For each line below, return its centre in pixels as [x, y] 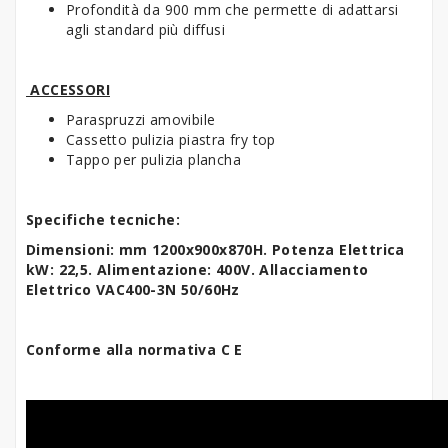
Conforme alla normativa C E [134, 349]
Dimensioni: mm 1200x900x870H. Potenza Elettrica [215, 249]
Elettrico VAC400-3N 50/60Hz [133, 289]
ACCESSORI [68, 89]
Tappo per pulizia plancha [153, 159]
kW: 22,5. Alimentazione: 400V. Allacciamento [197, 269]
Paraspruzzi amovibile [143, 119]
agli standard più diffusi [148, 29]
